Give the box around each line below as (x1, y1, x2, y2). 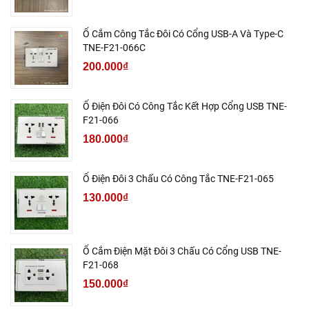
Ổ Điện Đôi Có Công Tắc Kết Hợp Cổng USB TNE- (83, 101, 287, 112)
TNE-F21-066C (83, 42, 146, 54)
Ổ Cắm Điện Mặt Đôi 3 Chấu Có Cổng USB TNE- (83, 246, 281, 257)
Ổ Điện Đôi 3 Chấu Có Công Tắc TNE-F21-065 (83, 173, 274, 185)
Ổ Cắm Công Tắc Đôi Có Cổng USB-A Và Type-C (83, 28, 283, 40)
